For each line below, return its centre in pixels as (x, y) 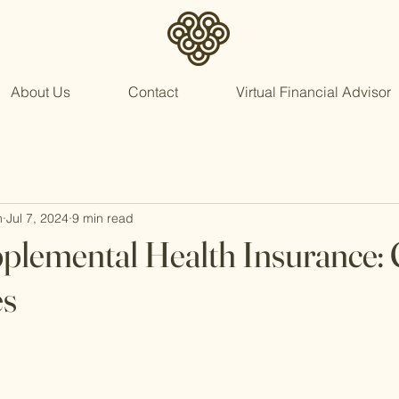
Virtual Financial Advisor (313, 92)
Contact (153, 92)
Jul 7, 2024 (37, 218)
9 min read (103, 218)
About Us (40, 92)
